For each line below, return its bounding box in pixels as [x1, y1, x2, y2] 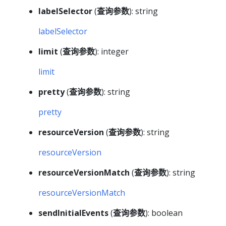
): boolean [145, 207, 183, 218]
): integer [95, 45, 129, 57]
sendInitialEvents [38, 207, 108, 218]
